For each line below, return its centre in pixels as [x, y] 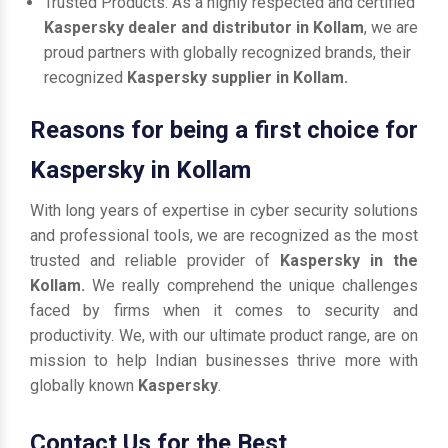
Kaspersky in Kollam [140, 170]
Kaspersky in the [349, 260]
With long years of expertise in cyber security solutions [224, 210]
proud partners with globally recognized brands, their [227, 52]
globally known [84, 385]
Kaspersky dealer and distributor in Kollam [204, 27]
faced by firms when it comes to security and [224, 310]
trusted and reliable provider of [155, 260]
